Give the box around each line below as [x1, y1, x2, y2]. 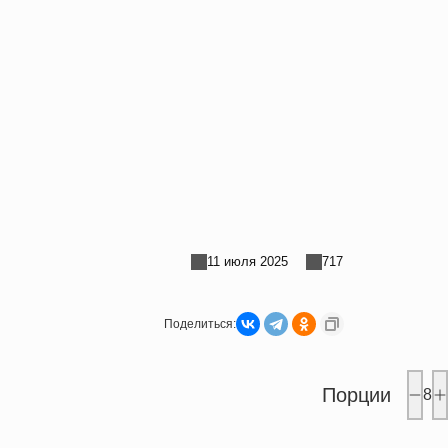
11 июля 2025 [207, 254, 289, 270]
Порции [322, 383, 392, 406]
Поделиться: [164, 316, 237, 331]
